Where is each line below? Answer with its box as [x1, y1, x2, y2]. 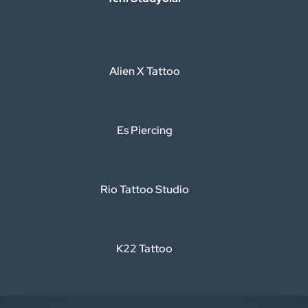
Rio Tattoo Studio [100, 182, 189, 197]
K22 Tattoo [116, 241, 173, 256]
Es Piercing [116, 123, 173, 137]
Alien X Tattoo [109, 64, 180, 78]
